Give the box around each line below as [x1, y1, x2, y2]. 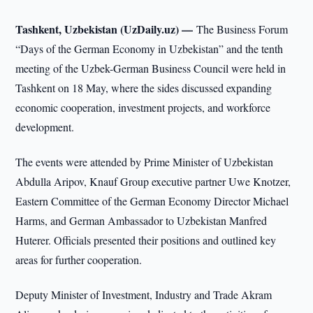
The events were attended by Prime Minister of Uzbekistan [15, 154, 274, 169]
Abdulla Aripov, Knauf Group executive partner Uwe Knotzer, [15, 174, 291, 189]
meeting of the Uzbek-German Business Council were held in [15, 61, 286, 75]
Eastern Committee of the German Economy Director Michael [15, 194, 289, 208]
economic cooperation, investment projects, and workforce [15, 100, 271, 115]
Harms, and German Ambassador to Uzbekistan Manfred [15, 213, 268, 228]
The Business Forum [196, 22, 289, 36]
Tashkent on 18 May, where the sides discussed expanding [15, 80, 272, 95]
